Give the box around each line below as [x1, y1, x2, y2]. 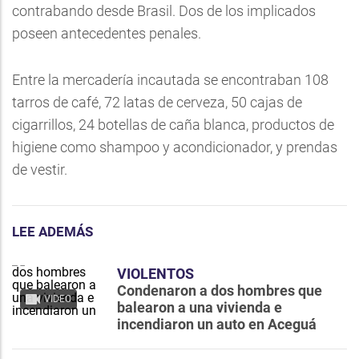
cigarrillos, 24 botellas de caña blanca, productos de [12, 116, 334, 133]
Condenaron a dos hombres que [117, 282, 322, 299]
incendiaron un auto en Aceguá [117, 316, 317, 333]
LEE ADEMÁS [12, 224, 93, 240]
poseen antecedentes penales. [12, 25, 201, 42]
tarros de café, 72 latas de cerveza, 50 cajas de [12, 94, 302, 111]
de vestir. [12, 161, 67, 178]
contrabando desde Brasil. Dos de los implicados [12, 2, 316, 19]
